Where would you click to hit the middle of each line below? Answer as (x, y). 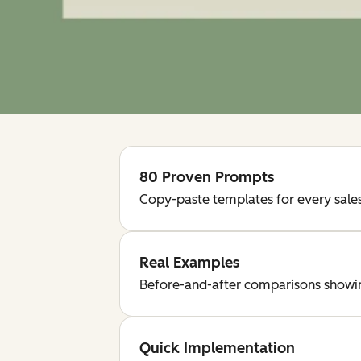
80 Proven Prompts (207, 177)
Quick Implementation (217, 348)
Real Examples (189, 263)
